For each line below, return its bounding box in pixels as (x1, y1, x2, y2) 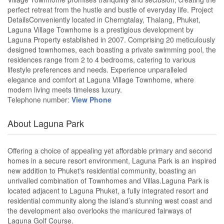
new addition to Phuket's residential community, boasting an (7, 165, 196, 176)
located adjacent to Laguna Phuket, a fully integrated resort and (7, 185, 208, 196)
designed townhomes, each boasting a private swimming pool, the (7, 44, 216, 55)
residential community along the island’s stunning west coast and (7, 195, 212, 206)
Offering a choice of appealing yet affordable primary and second (7, 145, 212, 156)
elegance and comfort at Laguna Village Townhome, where (7, 74, 194, 85)
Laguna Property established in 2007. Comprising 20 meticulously (7, 34, 215, 45)
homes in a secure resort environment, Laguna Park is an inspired (7, 155, 216, 166)
